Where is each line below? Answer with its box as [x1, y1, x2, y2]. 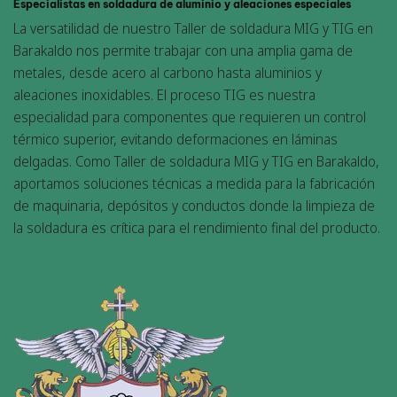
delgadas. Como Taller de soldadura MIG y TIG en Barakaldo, [13, 152, 379, 172]
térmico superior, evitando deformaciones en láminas [13, 129, 338, 150]
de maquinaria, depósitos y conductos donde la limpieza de [13, 196, 375, 216]
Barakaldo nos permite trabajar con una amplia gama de [13, 41, 353, 61]
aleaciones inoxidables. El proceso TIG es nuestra [13, 85, 315, 105]
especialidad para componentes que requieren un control [13, 107, 366, 128]
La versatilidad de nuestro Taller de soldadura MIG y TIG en [13, 19, 373, 39]
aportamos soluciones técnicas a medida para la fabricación [13, 174, 375, 194]
